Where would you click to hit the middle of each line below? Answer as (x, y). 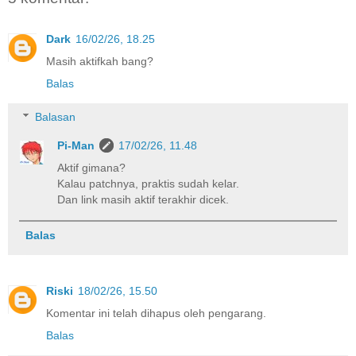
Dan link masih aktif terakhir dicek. (143, 199)
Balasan (56, 116)
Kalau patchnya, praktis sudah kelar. (149, 183)
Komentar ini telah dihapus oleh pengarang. (156, 313)
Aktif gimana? (92, 167)
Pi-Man (76, 145)
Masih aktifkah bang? (100, 62)
